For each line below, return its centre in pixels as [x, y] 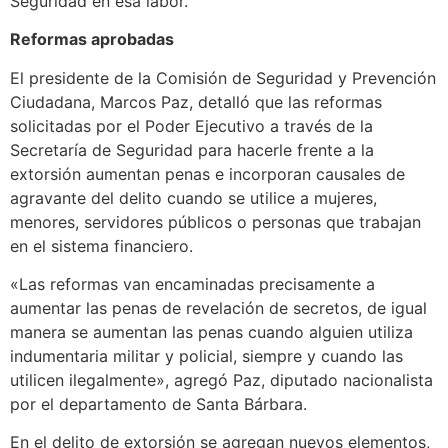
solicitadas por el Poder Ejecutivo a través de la [191, 125]
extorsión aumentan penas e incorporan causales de [207, 173]
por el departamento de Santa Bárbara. [158, 403]
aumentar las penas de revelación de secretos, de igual [218, 307]
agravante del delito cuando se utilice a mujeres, [193, 197]
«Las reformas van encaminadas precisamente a [192, 283]
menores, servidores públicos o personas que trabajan [215, 221]
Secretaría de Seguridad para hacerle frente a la [192, 149]
